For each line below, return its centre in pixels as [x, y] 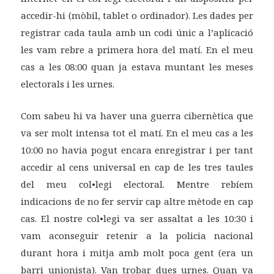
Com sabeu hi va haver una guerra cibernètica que [137, 116]
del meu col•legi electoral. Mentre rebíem [137, 184]
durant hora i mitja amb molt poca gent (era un [137, 253]
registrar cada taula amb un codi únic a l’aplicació [137, 33]
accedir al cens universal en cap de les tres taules [137, 167]
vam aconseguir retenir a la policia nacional [137, 236]
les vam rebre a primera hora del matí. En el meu [137, 50]
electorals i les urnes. [68, 84]
